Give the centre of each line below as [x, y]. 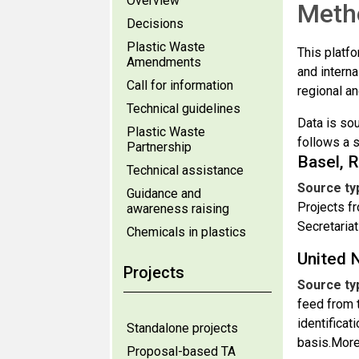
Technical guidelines [184, 109]
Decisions [155, 24]
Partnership [159, 147]
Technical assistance [185, 170]
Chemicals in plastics [186, 232]
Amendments [164, 62]
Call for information [180, 85]
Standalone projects [182, 328]
